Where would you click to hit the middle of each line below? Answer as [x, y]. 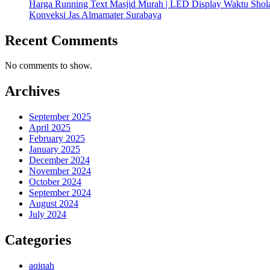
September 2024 [60, 193]
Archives [32, 91]
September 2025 [60, 117]
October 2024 [55, 182]
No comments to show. [49, 66]
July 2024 [48, 215]
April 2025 [50, 128]
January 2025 [55, 149]
